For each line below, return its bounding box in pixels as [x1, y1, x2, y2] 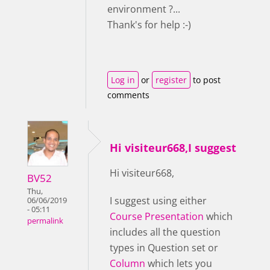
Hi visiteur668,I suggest [110, 140, 236, 155]
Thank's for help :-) [107, 17, 191, 31]
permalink [27, 215, 63, 226]
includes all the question [110, 225, 221, 239]
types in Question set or [110, 240, 218, 254]
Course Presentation [110, 209, 204, 223]
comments [107, 89, 149, 101]
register [155, 74, 187, 86]
